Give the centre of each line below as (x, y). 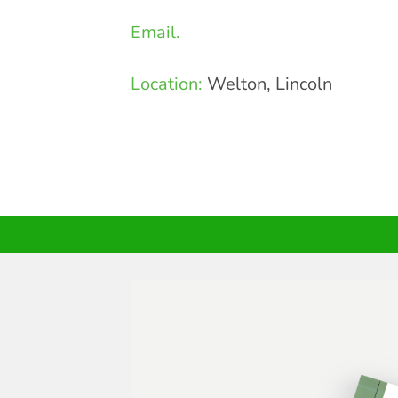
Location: (167, 84)
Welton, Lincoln (267, 84)
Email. (155, 32)
